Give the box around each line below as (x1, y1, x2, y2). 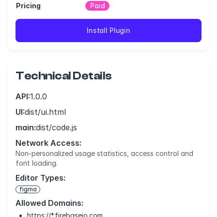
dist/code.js (36, 123, 77, 132)
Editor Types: (15, 173, 65, 183)
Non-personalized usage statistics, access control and (15, 149, 193, 157)
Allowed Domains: (15, 198, 83, 208)
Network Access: (15, 138, 81, 148)
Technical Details (15, 69, 112, 82)
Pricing (16, 1, 41, 10)
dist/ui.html (25, 107, 66, 117)
